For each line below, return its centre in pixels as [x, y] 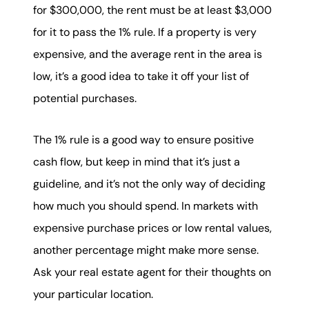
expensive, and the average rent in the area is [148, 54]
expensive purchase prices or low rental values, [152, 228]
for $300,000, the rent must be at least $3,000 [152, 10]
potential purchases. [85, 98]
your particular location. [93, 295]
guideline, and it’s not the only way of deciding [149, 184]
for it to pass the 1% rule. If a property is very [145, 32]
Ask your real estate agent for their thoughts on [152, 272]
